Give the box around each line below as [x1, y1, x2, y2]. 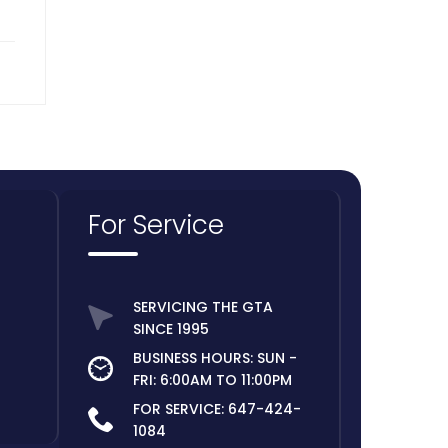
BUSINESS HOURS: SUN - [132, 348, 297, 369]
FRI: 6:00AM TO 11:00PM [132, 370, 292, 391]
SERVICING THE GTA [132, 297, 273, 318]
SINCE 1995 [132, 319, 209, 340]
